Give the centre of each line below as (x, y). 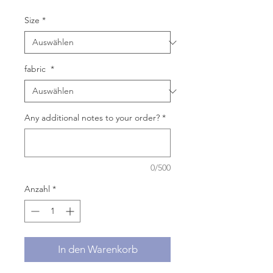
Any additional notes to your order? (92, 118)
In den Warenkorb (97, 249)
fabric (36, 69)
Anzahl (37, 189)
